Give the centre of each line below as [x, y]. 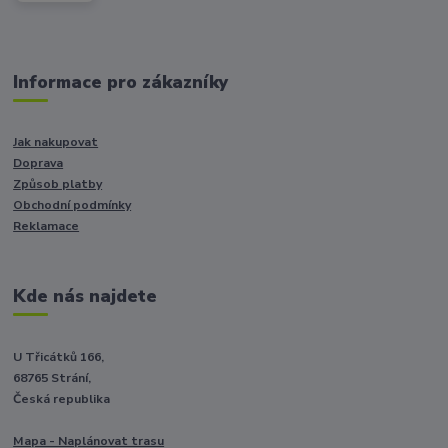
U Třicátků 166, [59, 356]
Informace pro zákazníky [121, 81]
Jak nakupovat [56, 142]
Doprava [38, 163]
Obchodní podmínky [72, 205]
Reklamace [46, 226]
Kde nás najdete [85, 296]
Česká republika [62, 398]
